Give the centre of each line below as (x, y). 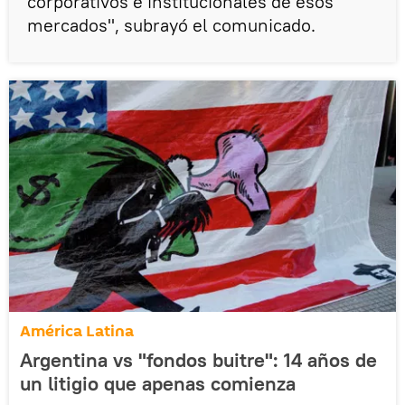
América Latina (77, 331)
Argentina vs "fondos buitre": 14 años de (198, 360)
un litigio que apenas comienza (158, 383)
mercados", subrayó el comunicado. (171, 25)
